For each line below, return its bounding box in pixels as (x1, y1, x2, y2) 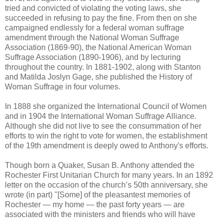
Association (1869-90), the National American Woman (5, 43, 192, 52)
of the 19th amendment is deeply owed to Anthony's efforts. (5, 141, 208, 150)
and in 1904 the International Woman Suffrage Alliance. (5, 111, 196, 120)
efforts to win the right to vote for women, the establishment (5, 131, 207, 140)
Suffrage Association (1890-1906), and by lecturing (5, 53, 181, 61)
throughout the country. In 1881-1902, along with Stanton (5, 62, 201, 71)
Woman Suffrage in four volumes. (5, 82, 120, 91)
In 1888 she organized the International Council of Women (5, 102, 207, 110)
